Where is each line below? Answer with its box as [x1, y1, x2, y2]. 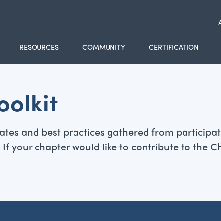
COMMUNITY [82, 42, 125, 52]
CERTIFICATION [148, 42, 199, 52]
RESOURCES [19, 42, 59, 52]
